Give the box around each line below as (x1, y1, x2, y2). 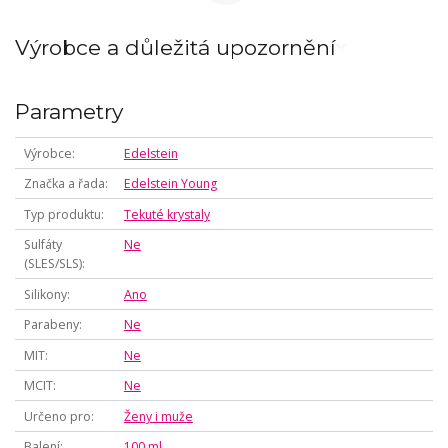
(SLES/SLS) (23, 255, 82, 273)
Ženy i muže (123, 407, 193, 425)
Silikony (23, 285, 67, 303)
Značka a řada (23, 175, 105, 193)
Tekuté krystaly (123, 205, 210, 223)
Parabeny (23, 316, 79, 334)
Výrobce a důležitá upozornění (15, 34, 336, 60)
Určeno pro (23, 407, 91, 425)
